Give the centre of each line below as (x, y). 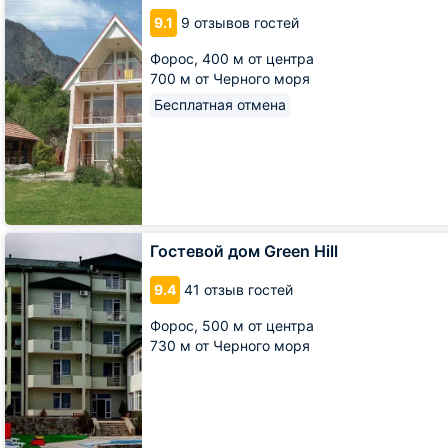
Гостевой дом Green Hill (244, 251)
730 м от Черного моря (230, 345)
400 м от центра (258, 58)
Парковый (33, 9)
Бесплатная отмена (220, 104)
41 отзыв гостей (238, 289)
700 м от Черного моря (230, 78)
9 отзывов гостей (240, 22)
